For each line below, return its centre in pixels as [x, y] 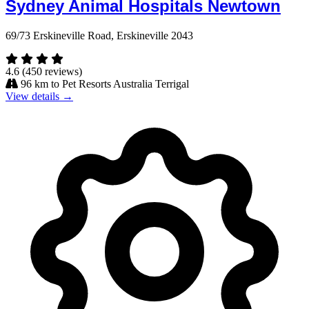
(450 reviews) [52, 71]
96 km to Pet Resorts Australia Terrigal [105, 83]
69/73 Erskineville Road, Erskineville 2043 [99, 35]
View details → [39, 96]
